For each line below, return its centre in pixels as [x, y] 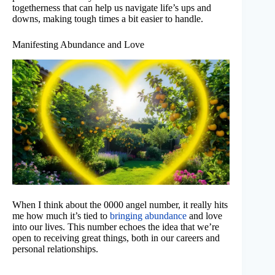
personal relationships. [55, 249]
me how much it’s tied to [61, 216]
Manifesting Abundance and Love [78, 45]
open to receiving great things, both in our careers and [116, 238]
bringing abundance [148, 216]
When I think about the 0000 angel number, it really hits [120, 205]
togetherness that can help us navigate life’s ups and [112, 8]
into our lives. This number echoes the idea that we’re [116, 227]
